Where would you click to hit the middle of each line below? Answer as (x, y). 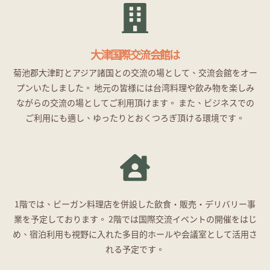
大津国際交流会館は (135, 54)
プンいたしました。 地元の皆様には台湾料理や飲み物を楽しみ (135, 87)
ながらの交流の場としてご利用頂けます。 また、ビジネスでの (135, 102)
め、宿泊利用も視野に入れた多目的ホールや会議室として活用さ (135, 234)
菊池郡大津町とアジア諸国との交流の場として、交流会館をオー (135, 72)
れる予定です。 (135, 249)
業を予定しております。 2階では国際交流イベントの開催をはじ (135, 219)
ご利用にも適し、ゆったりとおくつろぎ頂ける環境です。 (135, 118)
